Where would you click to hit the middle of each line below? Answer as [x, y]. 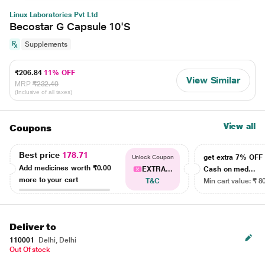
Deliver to [33, 227]
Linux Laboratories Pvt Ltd [54, 15]
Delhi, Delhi [56, 240]
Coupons [30, 128]
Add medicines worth [56, 168]
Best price [41, 155]
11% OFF [59, 73]
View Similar [213, 80]
